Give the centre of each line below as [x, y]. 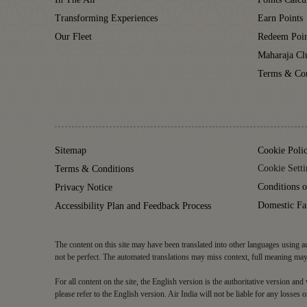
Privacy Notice [84, 187]
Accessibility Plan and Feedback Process [133, 206]
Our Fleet [73, 36]
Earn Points [280, 18]
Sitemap [71, 150]
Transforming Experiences [106, 18]
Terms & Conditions [94, 169]
